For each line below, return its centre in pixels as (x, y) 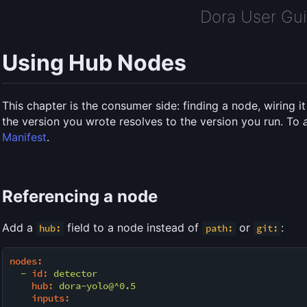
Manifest (24, 137)
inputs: (51, 298)
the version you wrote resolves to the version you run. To (152, 122)
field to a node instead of (133, 228)
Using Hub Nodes (94, 63)
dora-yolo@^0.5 (97, 286)
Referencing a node (80, 197)
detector (75, 274)
